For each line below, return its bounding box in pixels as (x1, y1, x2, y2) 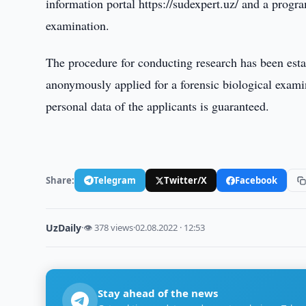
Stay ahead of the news (98, 286, 219, 300)
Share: (46, 173, 75, 186)
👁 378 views (83, 221, 134, 234)
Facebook (235, 173, 278, 186)
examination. (46, 17, 110, 33)
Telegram (94, 173, 137, 186)
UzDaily (46, 221, 82, 234)
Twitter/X (164, 173, 208, 186)
